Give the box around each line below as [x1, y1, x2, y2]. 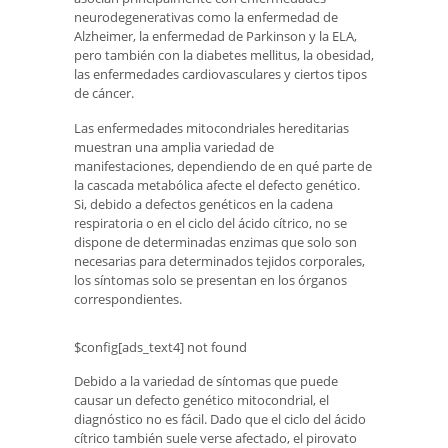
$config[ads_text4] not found [74, 338, 247, 357]
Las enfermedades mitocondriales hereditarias [74, 118, 349, 137]
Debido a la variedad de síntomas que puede [74, 371, 338, 390]
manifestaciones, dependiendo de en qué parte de [74, 156, 372, 175]
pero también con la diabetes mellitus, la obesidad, [74, 45, 374, 64]
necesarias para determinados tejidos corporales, [74, 251, 365, 270]
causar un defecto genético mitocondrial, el [74, 390, 329, 409]
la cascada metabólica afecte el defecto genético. [74, 175, 360, 194]
